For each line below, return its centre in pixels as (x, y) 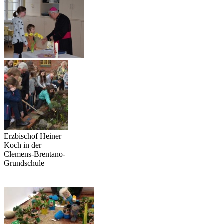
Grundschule (24, 163)
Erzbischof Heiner (33, 136)
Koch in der (23, 145)
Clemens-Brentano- (35, 154)
